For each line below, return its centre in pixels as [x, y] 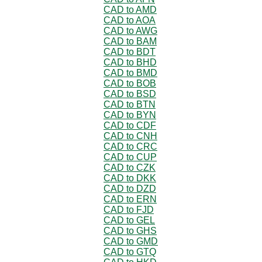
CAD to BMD [130, 73]
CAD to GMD [131, 241]
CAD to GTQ [130, 251]
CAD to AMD [130, 9]
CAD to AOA [130, 20]
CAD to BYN [130, 115]
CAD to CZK [130, 167]
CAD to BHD [130, 62]
